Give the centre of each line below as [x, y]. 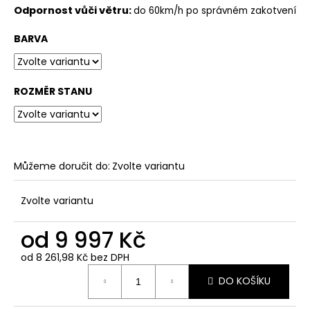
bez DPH [109, 257]
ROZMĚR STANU [53, 91]
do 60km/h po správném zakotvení [215, 10]
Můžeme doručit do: [62, 166]
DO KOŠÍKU [245, 281]
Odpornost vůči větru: [74, 10]
